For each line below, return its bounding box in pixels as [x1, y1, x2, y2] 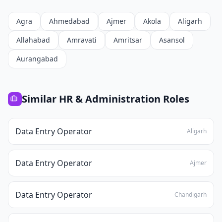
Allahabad [16, 35, 50, 45]
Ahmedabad [49, 16, 90, 26]
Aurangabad [16, 54, 58, 63]
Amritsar [113, 35, 142, 45]
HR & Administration [59, 92, 161, 106]
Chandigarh [174, 190, 207, 199]
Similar [22, 92, 59, 106]
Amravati [67, 35, 97, 45]
